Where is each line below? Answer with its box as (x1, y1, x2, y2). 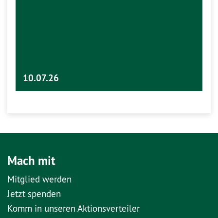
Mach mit (7, 152, 55, 168)
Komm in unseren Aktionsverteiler (7, 202, 140, 214)
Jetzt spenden (7, 187, 61, 200)
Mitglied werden (7, 173, 72, 185)
